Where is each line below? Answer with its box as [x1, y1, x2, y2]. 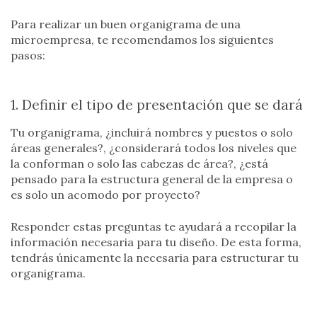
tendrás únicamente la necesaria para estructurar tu [11, 250, 299, 265]
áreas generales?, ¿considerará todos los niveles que [11, 141, 296, 156]
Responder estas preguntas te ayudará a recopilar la [11, 219, 296, 234]
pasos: [11, 48, 45, 63]
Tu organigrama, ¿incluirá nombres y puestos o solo [11, 125, 293, 140]
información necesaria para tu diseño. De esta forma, [11, 234, 301, 249]
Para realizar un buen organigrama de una [11, 17, 241, 32]
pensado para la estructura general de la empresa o [11, 172, 293, 187]
